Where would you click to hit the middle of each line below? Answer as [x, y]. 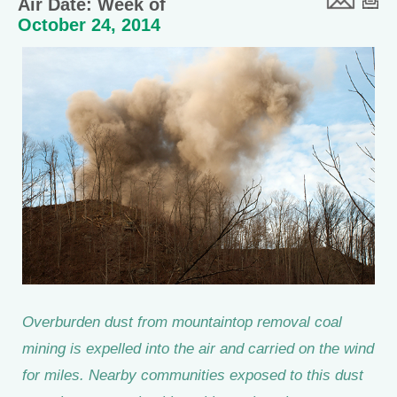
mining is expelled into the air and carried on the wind [198, 348]
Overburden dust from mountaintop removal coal [182, 321]
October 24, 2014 [89, 25]
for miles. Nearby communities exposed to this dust [193, 374]
